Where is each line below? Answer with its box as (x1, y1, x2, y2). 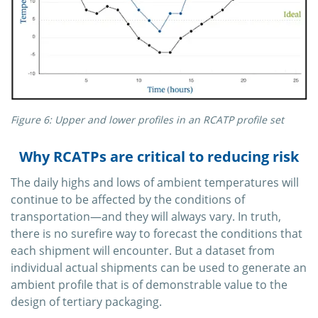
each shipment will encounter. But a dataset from (11, 243, 275, 259)
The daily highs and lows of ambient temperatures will (11, 175, 299, 191)
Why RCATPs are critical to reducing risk (19, 147, 299, 167)
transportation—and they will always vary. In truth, (11, 209, 281, 225)
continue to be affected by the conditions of (11, 192, 245, 208)
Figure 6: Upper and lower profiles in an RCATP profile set (11, 113, 284, 127)
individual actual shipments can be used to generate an (11, 260, 307, 276)
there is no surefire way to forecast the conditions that (11, 226, 302, 242)
